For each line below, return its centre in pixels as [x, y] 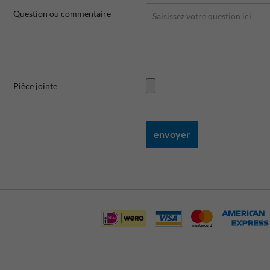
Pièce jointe [35, 86]
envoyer [172, 134]
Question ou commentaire [62, 13]
